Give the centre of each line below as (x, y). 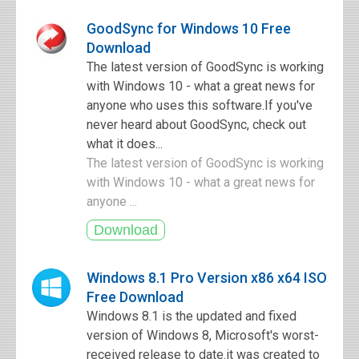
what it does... (125, 144)
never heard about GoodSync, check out (196, 125)
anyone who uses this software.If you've (200, 105)
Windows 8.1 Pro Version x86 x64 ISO (207, 278)
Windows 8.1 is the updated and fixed (192, 316)
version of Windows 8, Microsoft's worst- (203, 335)
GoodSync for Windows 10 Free (189, 28)
